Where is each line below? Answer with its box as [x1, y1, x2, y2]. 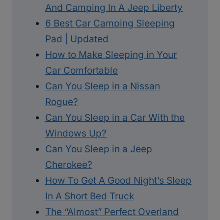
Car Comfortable [45, 64, 118, 76]
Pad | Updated [45, 33, 109, 45]
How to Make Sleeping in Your [45, 49, 177, 60]
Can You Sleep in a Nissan [45, 80, 160, 92]
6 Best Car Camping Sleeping [45, 17, 175, 29]
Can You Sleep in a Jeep [45, 143, 152, 155]
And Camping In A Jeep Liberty [45, 1, 183, 13]
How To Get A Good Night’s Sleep [45, 174, 192, 186]
